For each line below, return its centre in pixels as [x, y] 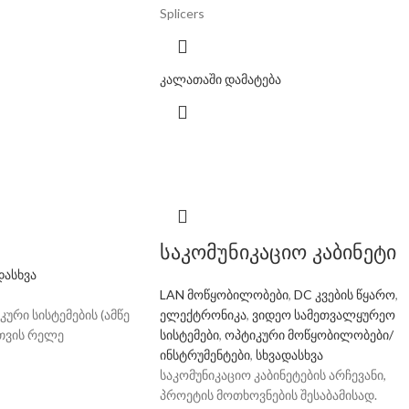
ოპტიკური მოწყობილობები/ [309, 335]
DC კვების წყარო [344, 294]
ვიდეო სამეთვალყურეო [323, 315]
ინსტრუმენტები [204, 355]
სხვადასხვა [289, 355]
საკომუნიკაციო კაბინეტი [278, 252]
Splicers [182, 13]
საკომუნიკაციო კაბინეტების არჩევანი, [273, 375]
